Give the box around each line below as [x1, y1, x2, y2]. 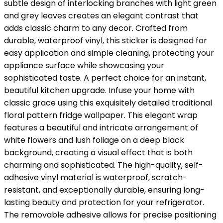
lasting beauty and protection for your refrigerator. [4, 197, 204, 209]
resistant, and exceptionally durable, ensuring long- [4, 184, 205, 196]
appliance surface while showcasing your [4, 60, 164, 72]
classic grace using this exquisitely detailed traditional [4, 97, 212, 109]
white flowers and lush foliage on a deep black [4, 134, 184, 146]
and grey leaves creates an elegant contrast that [4, 10, 199, 22]
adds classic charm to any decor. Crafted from [4, 22, 188, 34]
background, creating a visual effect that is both [4, 147, 193, 159]
